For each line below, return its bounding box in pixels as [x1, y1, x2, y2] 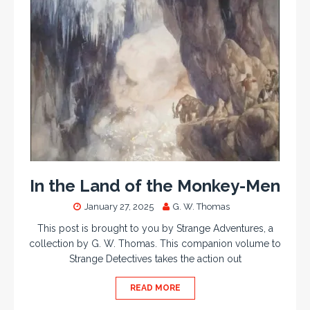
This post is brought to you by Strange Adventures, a [37, 223, 273, 235]
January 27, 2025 [84, 201, 154, 212]
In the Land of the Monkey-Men [30, 176, 280, 197]
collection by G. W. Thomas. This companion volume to [29, 238, 281, 250]
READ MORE [129, 283, 181, 293]
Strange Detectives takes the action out [69, 253, 241, 265]
